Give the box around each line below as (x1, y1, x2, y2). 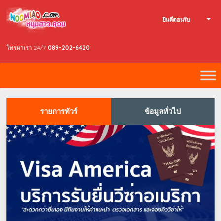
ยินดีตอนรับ (162, 16, 190, 23)
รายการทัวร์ (40, 107, 78, 116)
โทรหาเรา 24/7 (6, 44, 46, 51)
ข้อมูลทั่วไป (144, 107, 181, 116)
